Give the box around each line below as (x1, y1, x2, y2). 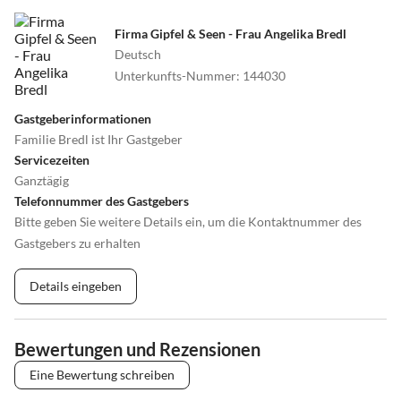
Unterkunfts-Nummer (115, 67, 236, 83)
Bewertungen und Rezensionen (14, 337, 260, 360)
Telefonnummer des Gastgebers (14, 192, 189, 209)
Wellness (229, 9, 280, 25)
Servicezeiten (14, 151, 90, 167)
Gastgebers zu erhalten (14, 235, 141, 251)
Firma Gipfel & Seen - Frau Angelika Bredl (115, 25, 346, 41)
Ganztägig (14, 172, 69, 188)
